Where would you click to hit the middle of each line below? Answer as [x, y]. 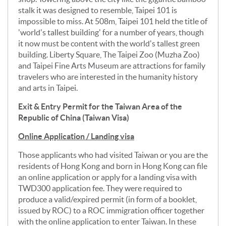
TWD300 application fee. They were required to [100, 188]
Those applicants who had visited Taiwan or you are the [113, 155]
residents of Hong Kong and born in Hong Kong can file [113, 166]
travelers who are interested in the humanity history [108, 76]
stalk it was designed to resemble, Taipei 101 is [98, 10]
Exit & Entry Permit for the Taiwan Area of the [100, 106]
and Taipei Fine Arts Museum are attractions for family [112, 65]
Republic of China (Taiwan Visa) [74, 117]
